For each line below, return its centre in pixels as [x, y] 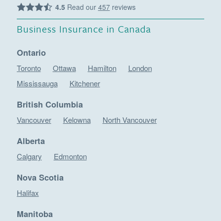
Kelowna [77, 120]
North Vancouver [129, 120]
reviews [123, 7]
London [140, 68]
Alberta [31, 141]
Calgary [29, 156]
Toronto [29, 68]
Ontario [31, 53]
